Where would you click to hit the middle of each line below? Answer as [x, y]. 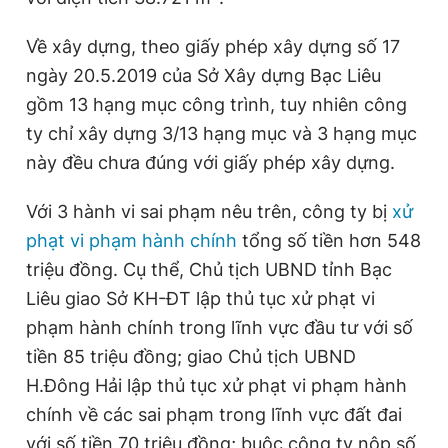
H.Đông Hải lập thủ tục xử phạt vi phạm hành [216, 386]
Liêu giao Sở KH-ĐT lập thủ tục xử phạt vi [200, 299]
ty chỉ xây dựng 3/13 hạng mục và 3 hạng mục [221, 134]
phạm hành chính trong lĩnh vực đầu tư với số [219, 328]
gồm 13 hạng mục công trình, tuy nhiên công [216, 105]
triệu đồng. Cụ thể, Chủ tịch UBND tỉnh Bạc [209, 270]
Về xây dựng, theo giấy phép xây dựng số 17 [213, 47]
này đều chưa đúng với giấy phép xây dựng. [210, 163]
